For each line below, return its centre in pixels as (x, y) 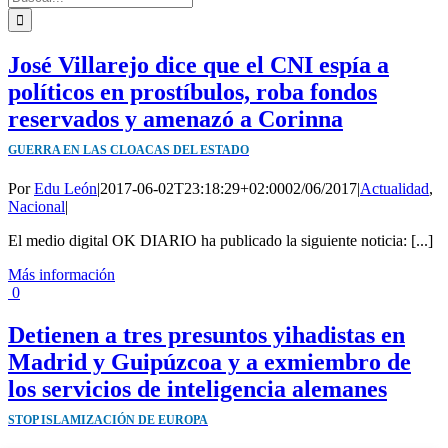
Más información (61, 274)
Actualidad (394, 188)
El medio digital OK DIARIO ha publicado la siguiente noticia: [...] (220, 240)
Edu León (65, 188)
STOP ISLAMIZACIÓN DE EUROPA (108, 419)
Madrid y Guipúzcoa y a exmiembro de (209, 361)
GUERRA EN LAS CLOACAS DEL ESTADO (128, 149)
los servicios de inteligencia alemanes (197, 388)
